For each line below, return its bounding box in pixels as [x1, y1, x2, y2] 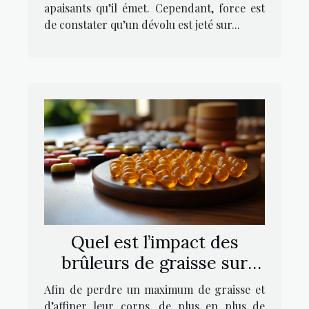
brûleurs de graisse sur [61, 251, 248, 274]
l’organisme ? [102, 272, 207, 295]
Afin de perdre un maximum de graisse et [44, 281, 265, 297]
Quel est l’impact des [70, 230, 239, 253]
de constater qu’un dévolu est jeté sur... [44, 17, 240, 32]
